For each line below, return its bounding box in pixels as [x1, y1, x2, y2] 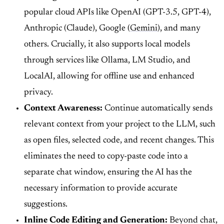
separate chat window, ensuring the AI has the [24, 168, 192, 177]
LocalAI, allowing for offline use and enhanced [24, 72, 194, 81]
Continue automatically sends [102, 104, 212, 113]
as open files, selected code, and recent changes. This [24, 136, 214, 145]
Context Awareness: [24, 104, 102, 113]
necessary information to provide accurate [24, 184, 177, 193]
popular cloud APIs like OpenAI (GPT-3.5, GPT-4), [24, 8, 211, 17]
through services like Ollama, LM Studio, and [24, 56, 190, 65]
